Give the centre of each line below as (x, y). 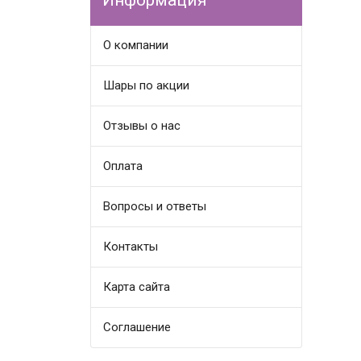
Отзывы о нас (142, 126)
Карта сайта (137, 287)
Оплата (123, 166)
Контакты (131, 247)
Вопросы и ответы (155, 207)
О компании (136, 46)
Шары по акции (147, 86)
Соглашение (137, 328)
